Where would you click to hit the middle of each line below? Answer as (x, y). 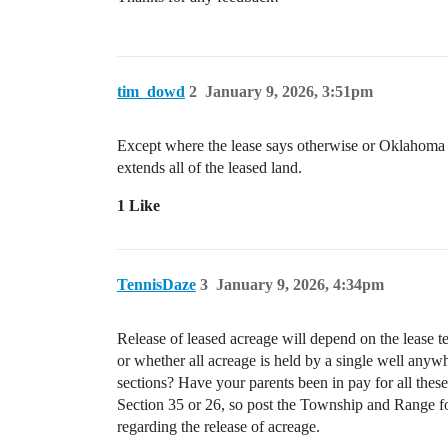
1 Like (138, 205)
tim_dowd (151, 91)
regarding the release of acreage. (218, 426)
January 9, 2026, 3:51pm (289, 91)
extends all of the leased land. (209, 167)
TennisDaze (156, 284)
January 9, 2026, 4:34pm (300, 284)
